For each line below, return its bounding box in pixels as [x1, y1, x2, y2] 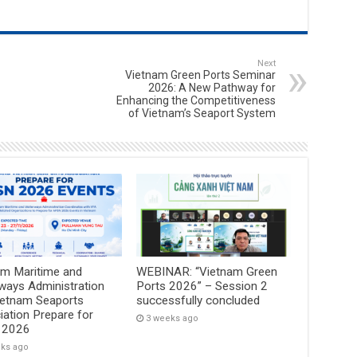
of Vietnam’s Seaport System [127, 107, 276, 120]
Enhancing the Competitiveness [116, 94, 276, 108]
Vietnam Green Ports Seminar [124, 69, 276, 82]
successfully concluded [136, 292, 261, 308]
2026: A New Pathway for [147, 81, 276, 95]
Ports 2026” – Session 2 [136, 278, 269, 293]
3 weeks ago [146, 312, 199, 324]
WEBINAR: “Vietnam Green [136, 264, 278, 279]
